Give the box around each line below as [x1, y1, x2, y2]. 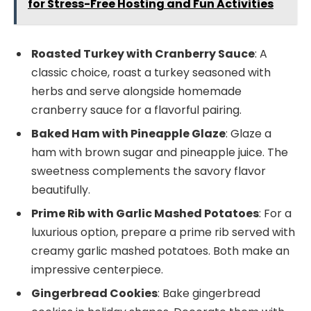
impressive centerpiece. [31, 261, 163, 278]
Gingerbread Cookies [31, 285, 158, 301]
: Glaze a [226, 125, 271, 142]
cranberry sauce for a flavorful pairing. [31, 101, 242, 118]
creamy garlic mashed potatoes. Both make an [31, 242, 289, 259]
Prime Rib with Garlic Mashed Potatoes [31, 205, 259, 221]
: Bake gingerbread [158, 285, 260, 301]
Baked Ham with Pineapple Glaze [31, 125, 226, 142]
